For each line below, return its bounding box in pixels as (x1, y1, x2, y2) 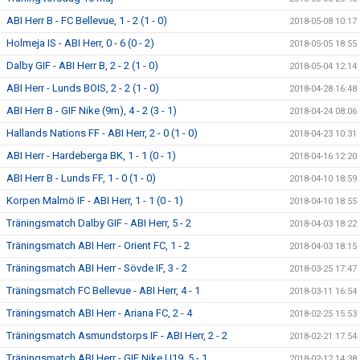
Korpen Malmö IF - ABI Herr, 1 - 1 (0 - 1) (6, 194, 183, 207)
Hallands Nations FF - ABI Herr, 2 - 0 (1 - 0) (6, 127, 198, 139)
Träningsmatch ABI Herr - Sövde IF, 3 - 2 (6, 262, 187, 274)
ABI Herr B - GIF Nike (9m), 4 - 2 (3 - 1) (6, 104, 177, 117)
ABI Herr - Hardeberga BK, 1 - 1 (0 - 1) (6, 149, 176, 162)
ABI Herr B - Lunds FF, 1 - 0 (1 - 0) (6, 172, 156, 184)
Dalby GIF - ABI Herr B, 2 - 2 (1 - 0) (6, 59, 158, 72)
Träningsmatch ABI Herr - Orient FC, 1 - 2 (6, 239, 190, 252)
